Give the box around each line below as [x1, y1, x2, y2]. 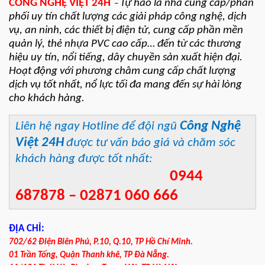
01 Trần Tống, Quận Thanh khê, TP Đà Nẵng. [9, 251, 169, 260]
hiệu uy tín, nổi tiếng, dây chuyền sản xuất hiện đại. [9, 52, 245, 64]
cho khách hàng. [9, 93, 85, 105]
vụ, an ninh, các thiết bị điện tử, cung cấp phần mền [9, 25, 243, 37]
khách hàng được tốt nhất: [15, 153, 156, 166]
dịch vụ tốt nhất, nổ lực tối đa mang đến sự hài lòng [9, 79, 242, 91]
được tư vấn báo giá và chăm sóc [66, 137, 235, 150]
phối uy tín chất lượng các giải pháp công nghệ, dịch [9, 11, 247, 23]
